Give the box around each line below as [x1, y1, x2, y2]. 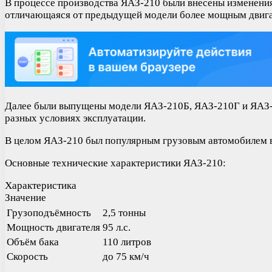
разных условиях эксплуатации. [5, 112, 146, 124]
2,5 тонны [103, 206, 146, 219]
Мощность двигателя [7, 221, 100, 233]
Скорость [7, 250, 48, 262]
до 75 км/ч [103, 250, 149, 262]
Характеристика [5, 179, 76, 191]
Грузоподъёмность [7, 206, 91, 219]
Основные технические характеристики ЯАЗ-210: [5, 157, 226, 169]
